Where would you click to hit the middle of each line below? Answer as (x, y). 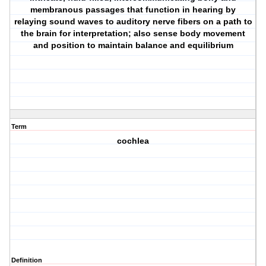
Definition (27, 260)
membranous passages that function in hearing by (133, 10)
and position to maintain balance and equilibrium (133, 45)
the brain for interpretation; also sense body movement (133, 34)
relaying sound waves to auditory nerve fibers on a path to (133, 22)
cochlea (133, 141)
